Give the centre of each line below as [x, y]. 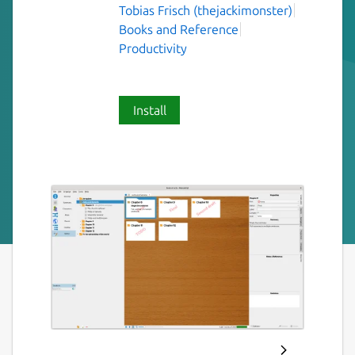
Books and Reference [179, 29]
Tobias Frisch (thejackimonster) [206, 10]
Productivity [153, 48]
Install [149, 110]
